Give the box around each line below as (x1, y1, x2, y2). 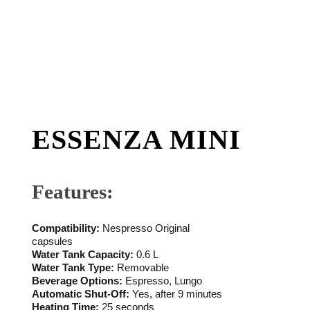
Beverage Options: (32, 274, 123, 286)
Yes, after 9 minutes (129, 287, 223, 300)
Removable (114, 261, 170, 273)
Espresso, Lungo (122, 274, 203, 286)
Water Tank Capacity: (32, 248, 134, 260)
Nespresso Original (100, 221, 190, 234)
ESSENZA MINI (32, 123, 241, 155)
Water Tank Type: (32, 261, 115, 273)
